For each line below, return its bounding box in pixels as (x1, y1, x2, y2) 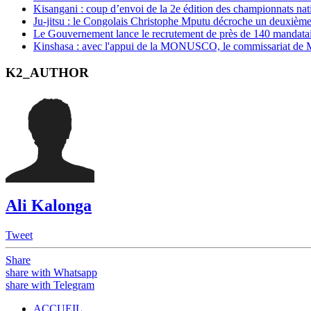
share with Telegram (6, 278, 94, 291)
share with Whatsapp (6, 266, 97, 278)
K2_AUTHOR (6, 65, 89, 81)
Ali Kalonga (6, 196, 92, 215)
